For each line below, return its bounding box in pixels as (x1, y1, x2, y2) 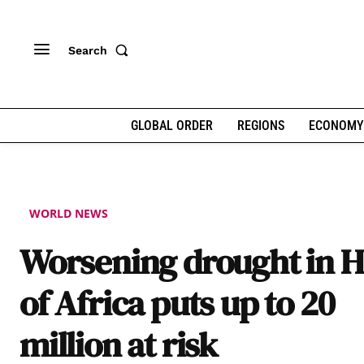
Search (68, 43, 107, 57)
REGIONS (236, 118, 284, 133)
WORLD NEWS (29, 205, 108, 221)
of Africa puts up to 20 (19, 278, 334, 327)
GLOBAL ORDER (130, 118, 213, 133)
